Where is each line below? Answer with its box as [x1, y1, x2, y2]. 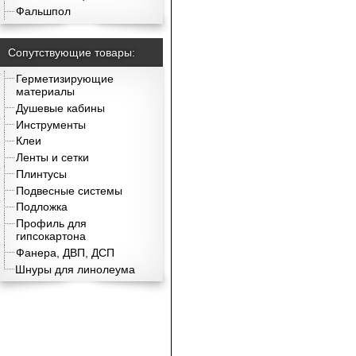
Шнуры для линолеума [15, 262, 136, 276]
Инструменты [16, 118, 87, 131]
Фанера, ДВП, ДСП [16, 246, 115, 260]
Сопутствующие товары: [8, 45, 135, 59]
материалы [16, 85, 75, 99]
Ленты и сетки [16, 151, 90, 164]
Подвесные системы [16, 184, 123, 197]
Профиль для [16, 217, 87, 230]
